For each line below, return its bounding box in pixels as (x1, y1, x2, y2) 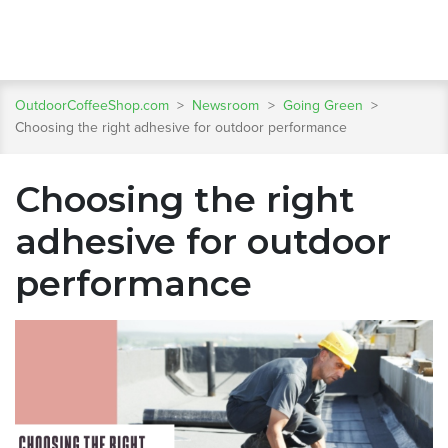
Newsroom (192, 96, 264, 114)
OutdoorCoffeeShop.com (15, 96, 169, 114)
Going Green (282, 96, 367, 114)
